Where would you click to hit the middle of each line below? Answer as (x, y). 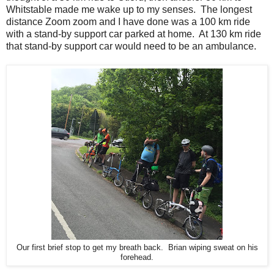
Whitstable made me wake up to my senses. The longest (129, 9)
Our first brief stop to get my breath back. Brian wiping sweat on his (137, 247)
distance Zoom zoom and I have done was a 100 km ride (128, 21)
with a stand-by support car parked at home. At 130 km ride (134, 34)
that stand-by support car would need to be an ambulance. (131, 46)
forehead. (137, 257)
